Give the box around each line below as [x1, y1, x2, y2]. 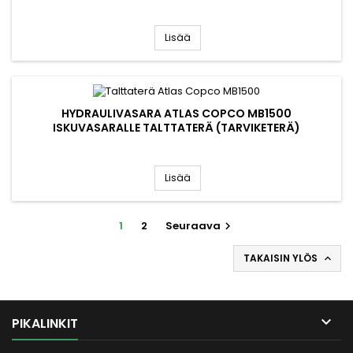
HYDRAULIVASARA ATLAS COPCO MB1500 [61, 105, 292, 121]
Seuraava [165, 217, 221, 233]
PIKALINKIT [12, 314, 78, 333]
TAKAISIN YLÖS [243, 251, 320, 265]
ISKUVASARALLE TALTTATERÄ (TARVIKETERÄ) [53, 119, 300, 136]
